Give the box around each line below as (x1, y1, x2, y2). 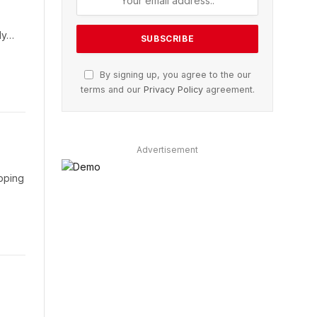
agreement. (202, 84, 255, 96)
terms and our (80, 84, 144, 96)
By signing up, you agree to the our (96, 69, 251, 81)
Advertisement (137, 144, 198, 156)
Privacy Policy (143, 84, 203, 96)
